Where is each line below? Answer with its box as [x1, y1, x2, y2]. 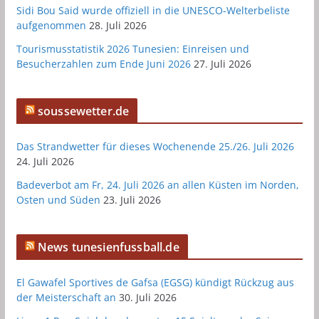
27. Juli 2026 [193, 56, 251, 70]
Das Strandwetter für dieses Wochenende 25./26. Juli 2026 [16, 139, 294, 153]
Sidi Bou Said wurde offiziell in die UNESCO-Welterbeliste [16, 3, 290, 17]
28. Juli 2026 [88, 18, 147, 32]
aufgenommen [16, 18, 86, 32]
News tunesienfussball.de [37, 239, 179, 255]
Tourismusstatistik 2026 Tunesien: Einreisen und [16, 41, 249, 56]
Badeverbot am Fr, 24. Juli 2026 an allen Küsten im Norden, [16, 177, 299, 192]
